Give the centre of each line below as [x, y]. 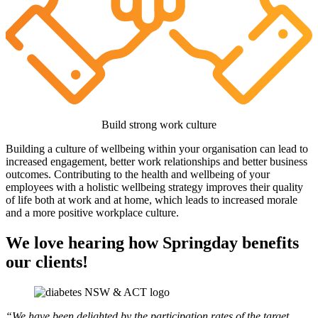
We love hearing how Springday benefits [152, 243]
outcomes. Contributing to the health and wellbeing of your [138, 175]
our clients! [47, 262]
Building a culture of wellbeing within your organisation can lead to [157, 149]
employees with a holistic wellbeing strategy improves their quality [154, 187]
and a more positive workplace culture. [94, 213]
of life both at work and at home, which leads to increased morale [152, 200]
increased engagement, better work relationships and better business [157, 162]
